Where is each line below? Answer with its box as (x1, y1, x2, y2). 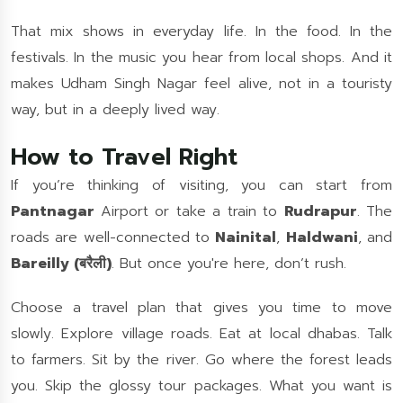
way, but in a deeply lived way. (11, 99, 219, 121)
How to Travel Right (11, 139, 237, 175)
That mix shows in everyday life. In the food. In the (11, 21, 392, 42)
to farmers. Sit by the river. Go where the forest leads (11, 349, 392, 371)
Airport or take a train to (100, 201, 284, 222)
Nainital (215, 227, 277, 248)
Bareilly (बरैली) (11, 253, 112, 274)
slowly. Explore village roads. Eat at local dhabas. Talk (11, 323, 392, 345)
